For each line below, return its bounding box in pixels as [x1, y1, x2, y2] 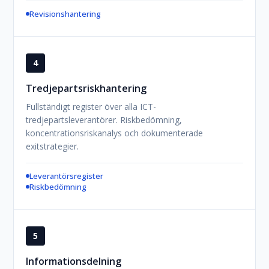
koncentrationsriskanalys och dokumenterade [26, 127, 204, 139]
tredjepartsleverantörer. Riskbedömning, [26, 114, 183, 125]
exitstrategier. [26, 141, 79, 152]
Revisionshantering [29, 8, 101, 19]
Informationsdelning [26, 255, 122, 268]
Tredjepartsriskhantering [26, 82, 147, 95]
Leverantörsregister [29, 171, 104, 181]
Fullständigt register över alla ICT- [26, 101, 157, 112]
